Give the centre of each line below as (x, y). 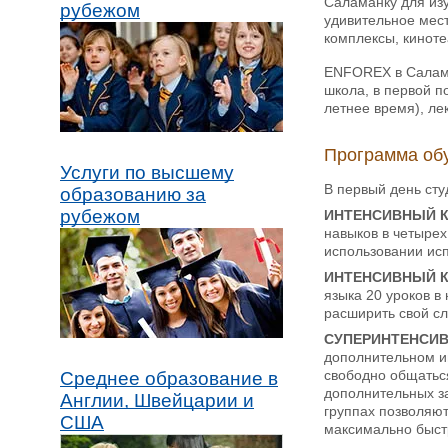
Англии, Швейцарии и (157, 400)
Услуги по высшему (147, 172)
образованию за (133, 194)
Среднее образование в (169, 378)
